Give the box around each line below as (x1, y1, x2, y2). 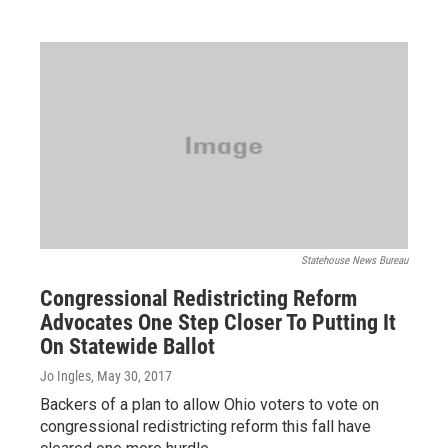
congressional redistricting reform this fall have (40, 417, 371, 436)
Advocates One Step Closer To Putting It (40, 310, 396, 335)
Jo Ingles (40, 368, 91, 384)
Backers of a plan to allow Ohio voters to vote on (40, 395, 379, 414)
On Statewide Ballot (40, 334, 215, 359)
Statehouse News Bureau (301, 254, 408, 267)
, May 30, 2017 (91, 368, 172, 384)
